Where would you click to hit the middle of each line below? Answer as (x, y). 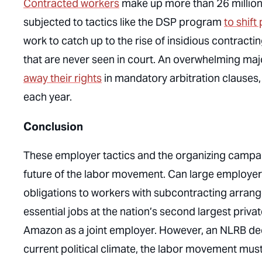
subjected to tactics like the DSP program (124, 22)
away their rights (63, 78)
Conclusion (53, 126)
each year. (48, 97)
